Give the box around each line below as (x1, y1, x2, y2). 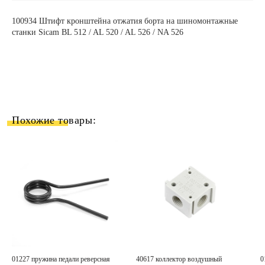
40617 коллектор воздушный (140, 254, 222, 263)
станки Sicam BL (12, 27, 74, 37)
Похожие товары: (12, 114, 96, 126)
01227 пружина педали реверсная (15, 254, 110, 263)
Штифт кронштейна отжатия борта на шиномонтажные (37, 16, 238, 25)
